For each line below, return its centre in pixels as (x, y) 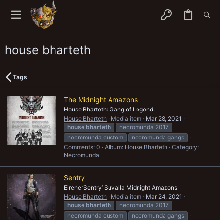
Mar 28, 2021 (164, 118)
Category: (185, 147)
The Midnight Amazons (101, 99)
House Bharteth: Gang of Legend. (109, 109)
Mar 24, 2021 (164, 197)
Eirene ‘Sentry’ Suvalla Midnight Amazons (121, 188)
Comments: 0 (82, 147)
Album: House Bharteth (136, 147)
